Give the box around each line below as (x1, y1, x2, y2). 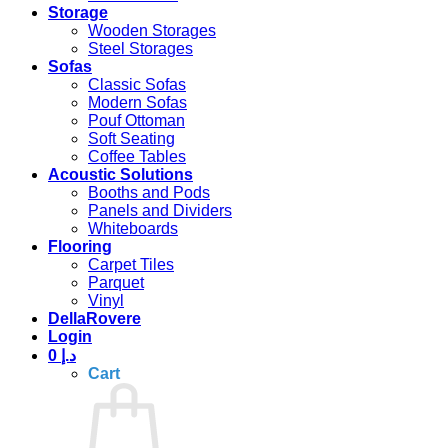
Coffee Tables (88, 147, 186, 165)
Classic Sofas (88, 75, 186, 93)
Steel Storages (88, 39, 193, 57)
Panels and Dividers (88, 201, 232, 219)
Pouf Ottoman (88, 111, 185, 129)
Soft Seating (88, 129, 175, 147)
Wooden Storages (88, 21, 216, 39)
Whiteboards (88, 219, 178, 237)
